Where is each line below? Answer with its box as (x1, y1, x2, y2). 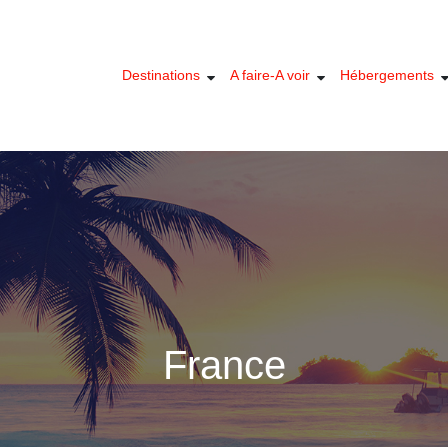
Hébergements (340, 67, 434, 83)
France (162, 343, 286, 387)
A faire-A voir (230, 67, 310, 83)
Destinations (122, 67, 200, 83)
